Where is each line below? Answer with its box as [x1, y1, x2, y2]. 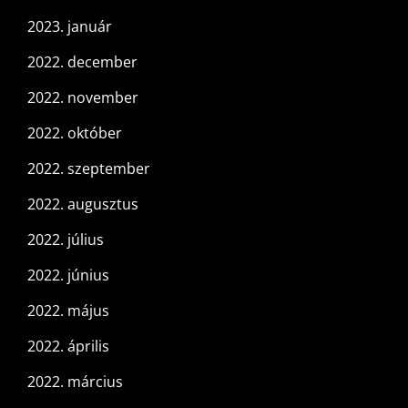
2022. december [27, 52, 138, 73]
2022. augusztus [27, 194, 138, 215]
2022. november [27, 87, 138, 108]
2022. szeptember [27, 158, 150, 179]
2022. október [27, 123, 122, 144]
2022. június [27, 265, 109, 286]
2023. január [27, 16, 112, 37]
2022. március [27, 372, 123, 393]
